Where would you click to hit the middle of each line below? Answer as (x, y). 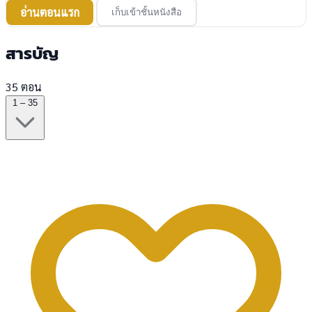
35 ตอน (24, 86)
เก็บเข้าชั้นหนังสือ (147, 12)
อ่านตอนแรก (50, 12)
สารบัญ (32, 53)
